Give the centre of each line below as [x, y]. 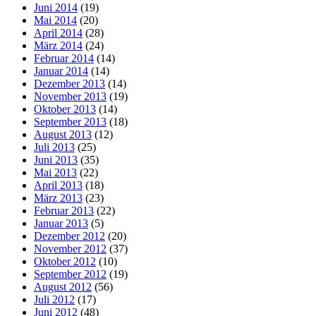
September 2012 [70, 274]
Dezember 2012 [69, 236]
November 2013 [70, 96]
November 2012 [70, 248]
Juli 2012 [54, 299]
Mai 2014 [55, 20]
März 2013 [58, 197]
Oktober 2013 [65, 109]
